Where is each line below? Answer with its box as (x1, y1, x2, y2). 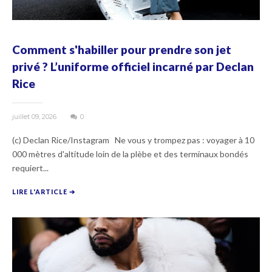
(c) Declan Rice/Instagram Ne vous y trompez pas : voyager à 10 (12, 134, 254, 145)
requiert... (12, 162, 49, 173)
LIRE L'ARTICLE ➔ (12, 188, 75, 195)
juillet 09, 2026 (12, 112, 58, 121)
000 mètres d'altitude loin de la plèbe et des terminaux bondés (12, 148, 248, 159)
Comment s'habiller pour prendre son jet (12, 42, 231, 56)
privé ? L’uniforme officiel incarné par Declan (12, 59, 254, 73)
